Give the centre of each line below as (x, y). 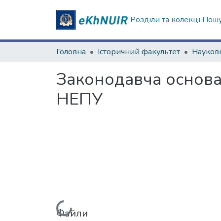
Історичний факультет (139, 52)
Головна (71, 52)
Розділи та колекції (166, 20)
